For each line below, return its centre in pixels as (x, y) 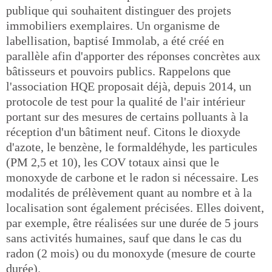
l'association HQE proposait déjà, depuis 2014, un (129, 86)
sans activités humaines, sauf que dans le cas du (124, 238)
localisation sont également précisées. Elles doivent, (135, 208)
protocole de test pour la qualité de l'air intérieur (126, 101)
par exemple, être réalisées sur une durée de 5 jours (132, 223)
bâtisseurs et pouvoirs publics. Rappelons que (118, 71)
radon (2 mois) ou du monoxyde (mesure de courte (131, 253)
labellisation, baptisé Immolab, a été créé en (115, 41)
